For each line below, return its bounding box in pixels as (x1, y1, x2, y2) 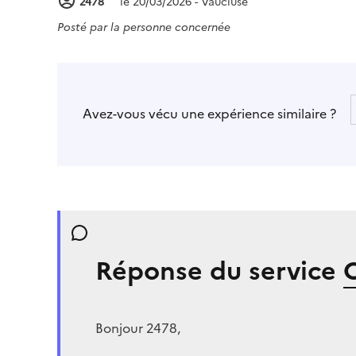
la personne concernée (110, 18, 230, 36)
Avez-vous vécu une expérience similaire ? (83, 103, 336, 123)
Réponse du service (95, 251, 343, 290)
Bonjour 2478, (95, 318, 180, 338)
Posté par (57, 18, 110, 36)
